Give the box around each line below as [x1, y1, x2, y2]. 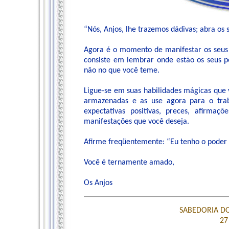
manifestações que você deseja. [84, 118, 189, 126]
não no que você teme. [84, 66, 159, 75]
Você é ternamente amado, [84, 158, 174, 167]
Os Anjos [84, 179, 112, 187]
